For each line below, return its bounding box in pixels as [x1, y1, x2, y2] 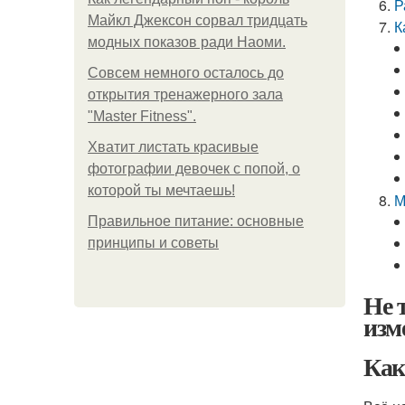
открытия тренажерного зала [88, 87, 283, 102]
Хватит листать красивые [88, 139, 259, 155]
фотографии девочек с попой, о [88, 161, 300, 176]
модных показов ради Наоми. [88, 34, 286, 50]
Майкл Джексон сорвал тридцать [88, 13, 307, 28]
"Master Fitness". [88, 108, 196, 124]
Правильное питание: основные [88, 213, 304, 229]
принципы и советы [88, 235, 219, 250]
